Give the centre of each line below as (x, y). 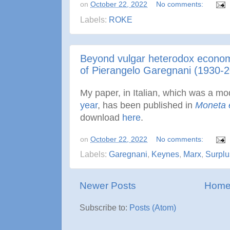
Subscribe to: (104, 208)
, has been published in (146, 105)
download (101, 117)
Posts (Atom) (153, 208)
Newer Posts (108, 186)
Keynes (165, 155)
